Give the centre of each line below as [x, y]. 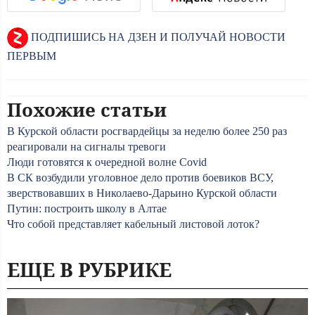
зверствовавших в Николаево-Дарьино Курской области [142, 193]
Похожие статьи [87, 110]
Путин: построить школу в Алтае [87, 208]
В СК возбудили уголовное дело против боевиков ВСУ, [140, 178]
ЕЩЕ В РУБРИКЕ [89, 269]
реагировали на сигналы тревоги [86, 147]
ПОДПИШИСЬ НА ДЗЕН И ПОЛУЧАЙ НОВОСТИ [157, 37]
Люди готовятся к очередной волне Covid [107, 162]
